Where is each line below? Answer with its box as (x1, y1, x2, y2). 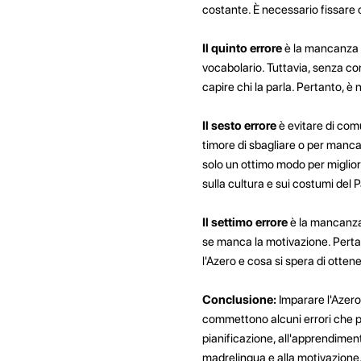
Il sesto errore (201, 118, 276, 133)
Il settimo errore (201, 214, 288, 230)
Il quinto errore (201, 40, 282, 56)
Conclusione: (201, 292, 279, 307)
